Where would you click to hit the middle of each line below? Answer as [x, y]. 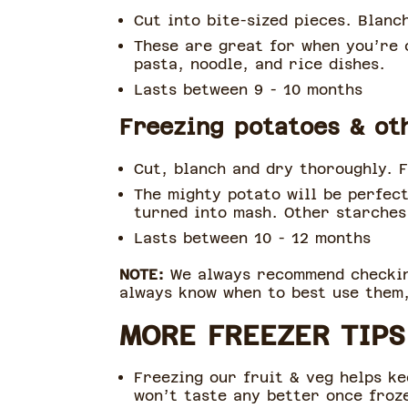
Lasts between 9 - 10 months [248, 90]
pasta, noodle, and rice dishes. [259, 64]
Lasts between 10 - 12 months [252, 238]
